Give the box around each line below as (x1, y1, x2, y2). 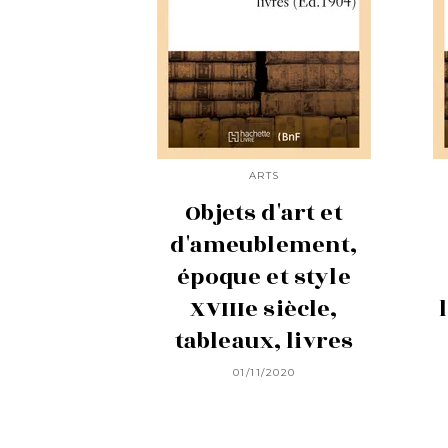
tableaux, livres (174, 324, 354, 359)
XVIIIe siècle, (190, 292, 338, 327)
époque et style (177, 260, 351, 295)
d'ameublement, (170, 228, 358, 263)
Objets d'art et (185, 196, 343, 231)
